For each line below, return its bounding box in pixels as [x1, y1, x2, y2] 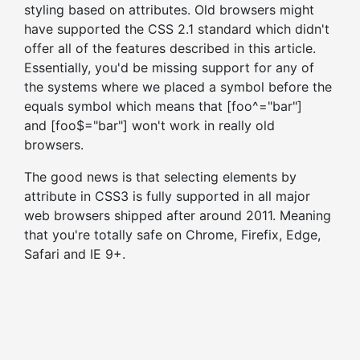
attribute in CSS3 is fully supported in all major [24, 188, 310, 204]
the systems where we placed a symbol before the [24, 79, 332, 95]
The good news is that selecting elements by [24, 169, 297, 185]
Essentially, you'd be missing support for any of [24, 59, 314, 76]
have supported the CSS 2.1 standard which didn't [24, 21, 329, 37]
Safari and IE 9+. [24, 246, 125, 262]
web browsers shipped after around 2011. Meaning [24, 207, 331, 223]
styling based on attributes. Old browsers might [24, 2, 314, 18]
